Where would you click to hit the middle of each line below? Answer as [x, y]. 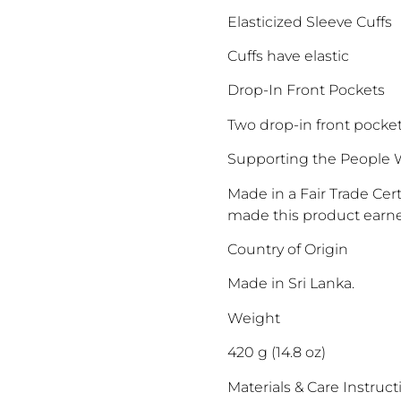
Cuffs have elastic [288, 56]
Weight [254, 318]
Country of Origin [288, 250]
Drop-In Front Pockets [306, 90]
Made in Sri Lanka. [291, 284]
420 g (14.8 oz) [277, 353]
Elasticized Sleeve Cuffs [310, 21]
